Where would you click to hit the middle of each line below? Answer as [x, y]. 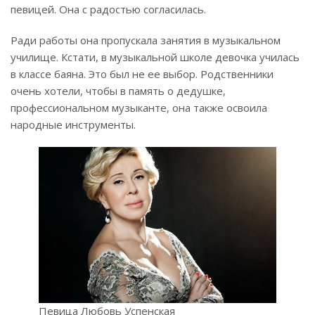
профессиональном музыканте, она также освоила [139, 108]
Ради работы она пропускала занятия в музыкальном [146, 40]
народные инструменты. [73, 125]
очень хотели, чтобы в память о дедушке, [118, 91]
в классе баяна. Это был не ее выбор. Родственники [142, 74]
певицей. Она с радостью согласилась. [108, 9]
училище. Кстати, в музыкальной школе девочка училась [155, 57]
